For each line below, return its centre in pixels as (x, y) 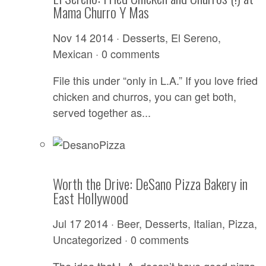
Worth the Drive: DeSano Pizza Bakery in (150, 184)
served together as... (102, 113)
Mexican (72, 54)
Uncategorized (87, 240)
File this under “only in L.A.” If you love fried (155, 80)
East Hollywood (90, 198)
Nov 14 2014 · (87, 38)
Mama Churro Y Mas (101, 12)
